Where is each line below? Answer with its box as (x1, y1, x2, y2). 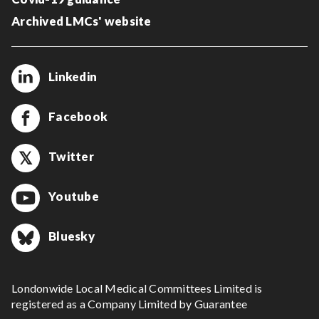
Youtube (48, 188, 99, 204)
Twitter (48, 148, 94, 164)
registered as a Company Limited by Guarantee (11, 297, 247, 311)
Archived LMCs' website (11, 14, 152, 29)
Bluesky (48, 228, 95, 244)
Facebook (48, 108, 108, 124)
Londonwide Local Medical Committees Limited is (11, 281, 263, 296)
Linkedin (48, 68, 97, 84)
